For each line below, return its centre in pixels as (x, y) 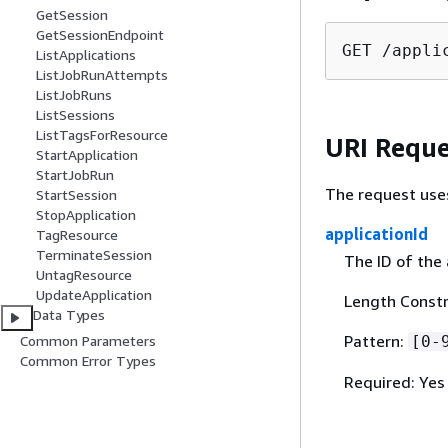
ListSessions (75, 115)
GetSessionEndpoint (100, 35)
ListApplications (86, 55)
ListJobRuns (74, 95)
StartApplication (87, 155)
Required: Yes (394, 382)
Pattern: (375, 341)
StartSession (76, 195)
